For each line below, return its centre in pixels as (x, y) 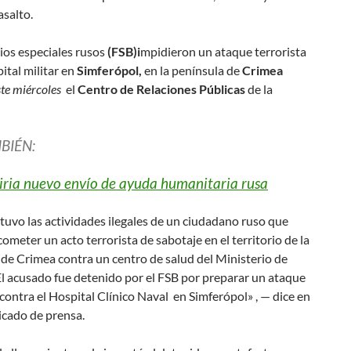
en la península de (192, 70)
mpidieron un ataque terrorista (223, 51)
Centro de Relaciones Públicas (160, 89)
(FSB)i (123, 51)
